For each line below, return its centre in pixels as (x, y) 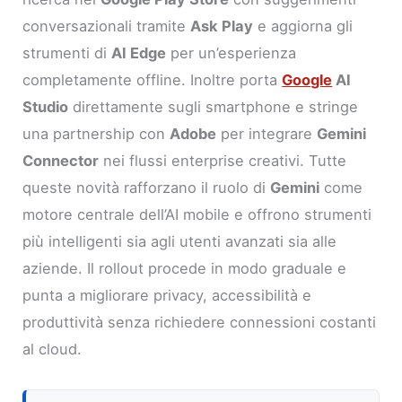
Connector (61, 161)
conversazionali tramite (107, 26)
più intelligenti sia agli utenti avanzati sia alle (180, 242)
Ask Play (222, 26)
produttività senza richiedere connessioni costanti (200, 323)
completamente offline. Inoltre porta (153, 80)
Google (307, 80)
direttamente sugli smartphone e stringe (214, 107)
